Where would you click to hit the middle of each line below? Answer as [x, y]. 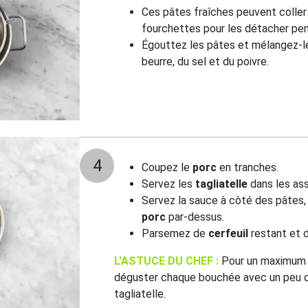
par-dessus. [195, 217]
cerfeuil [228, 233]
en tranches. [247, 167]
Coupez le [167, 167]
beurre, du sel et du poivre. [205, 62]
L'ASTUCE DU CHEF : [166, 261]
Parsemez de [175, 233]
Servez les [168, 184]
